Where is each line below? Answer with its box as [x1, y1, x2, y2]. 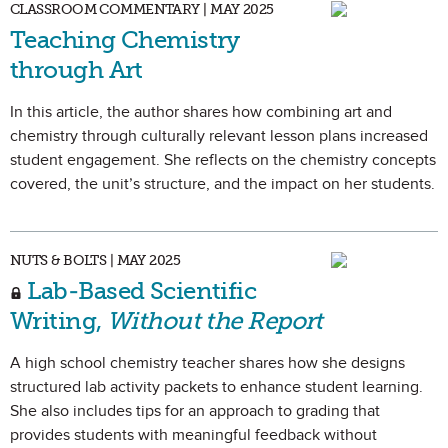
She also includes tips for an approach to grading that [10, 401, 380, 421]
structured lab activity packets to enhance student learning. [10, 377, 423, 397]
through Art [10, 55, 143, 84]
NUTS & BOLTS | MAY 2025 [10, 252, 181, 269]
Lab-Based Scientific [22, 276, 257, 305]
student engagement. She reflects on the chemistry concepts [10, 150, 436, 170]
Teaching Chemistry [10, 25, 240, 54]
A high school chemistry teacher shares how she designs [10, 353, 405, 373]
